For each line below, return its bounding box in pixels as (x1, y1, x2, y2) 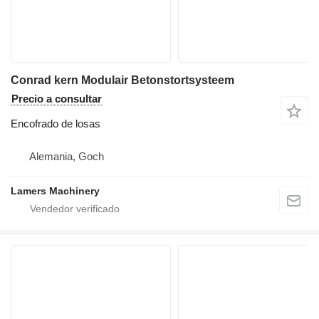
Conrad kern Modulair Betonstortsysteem (11, 73, 234, 86)
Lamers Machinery (11, 184, 100, 197)
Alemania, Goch (29, 150, 104, 162)
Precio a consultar (11, 92, 102, 105)
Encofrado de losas (11, 117, 100, 130)
